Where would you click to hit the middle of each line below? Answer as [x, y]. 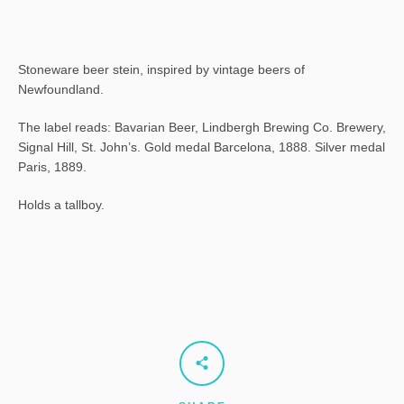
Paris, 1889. [52, 167]
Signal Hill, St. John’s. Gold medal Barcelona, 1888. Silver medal [202, 147]
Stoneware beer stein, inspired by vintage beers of [161, 70]
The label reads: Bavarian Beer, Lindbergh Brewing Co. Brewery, [202, 128]
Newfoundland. [61, 90]
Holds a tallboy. [61, 205]
